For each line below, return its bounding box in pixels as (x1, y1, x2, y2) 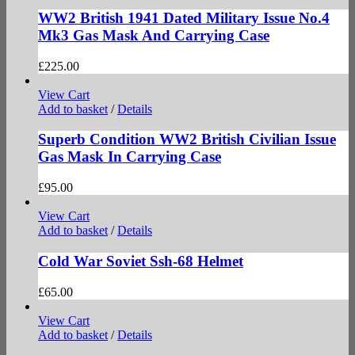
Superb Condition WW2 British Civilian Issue (38, 131, 336, 148)
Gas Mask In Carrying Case (38, 148, 221, 166)
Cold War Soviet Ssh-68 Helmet (38, 252, 243, 269)
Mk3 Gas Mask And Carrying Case (38, 27, 269, 44)
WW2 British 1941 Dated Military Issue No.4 (38, 10, 330, 27)
